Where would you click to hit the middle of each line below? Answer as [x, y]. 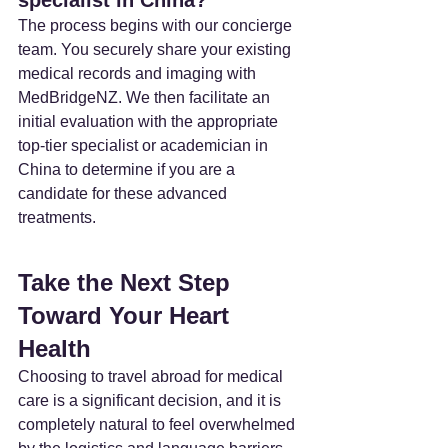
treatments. [57, 217]
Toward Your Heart [127, 315]
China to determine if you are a [128, 169]
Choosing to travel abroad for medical [152, 376]
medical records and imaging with [139, 73]
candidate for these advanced [124, 193]
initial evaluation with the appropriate [150, 121]
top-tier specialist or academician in [145, 145]
